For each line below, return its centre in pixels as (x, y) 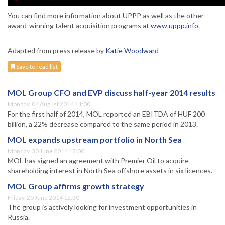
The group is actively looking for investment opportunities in (102, 207)
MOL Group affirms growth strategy (76, 186)
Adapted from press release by (57, 51)
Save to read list (36, 67)
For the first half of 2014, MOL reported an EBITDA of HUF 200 (106, 114)
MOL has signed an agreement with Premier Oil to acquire (98, 161)
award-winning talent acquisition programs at (79, 26)
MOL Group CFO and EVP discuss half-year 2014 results (111, 93)
